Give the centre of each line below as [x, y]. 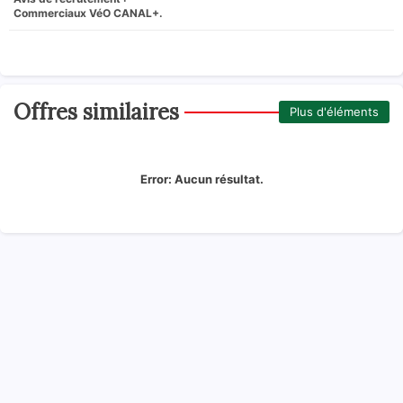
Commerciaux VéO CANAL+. [88, 13]
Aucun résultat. [217, 179]
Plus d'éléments [334, 112]
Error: [156, 179]
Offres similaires [96, 112]
